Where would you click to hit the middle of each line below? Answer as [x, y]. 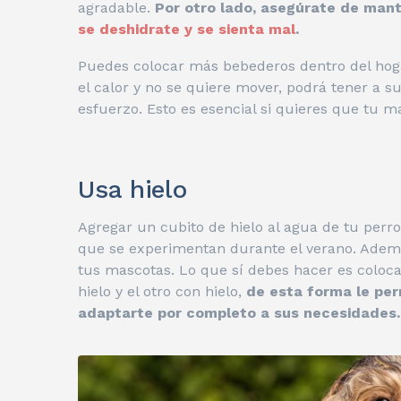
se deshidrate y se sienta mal [187, 30]
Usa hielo [132, 190]
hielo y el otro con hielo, [162, 292]
